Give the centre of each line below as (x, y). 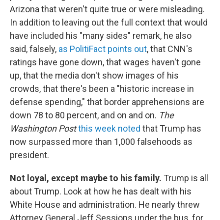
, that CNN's (170, 49)
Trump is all (186, 178)
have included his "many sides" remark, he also (101, 36)
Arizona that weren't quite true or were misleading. (107, 9)
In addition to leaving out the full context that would (109, 23)
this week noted (109, 129)
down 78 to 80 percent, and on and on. (84, 115)
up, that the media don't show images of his (94, 76)
